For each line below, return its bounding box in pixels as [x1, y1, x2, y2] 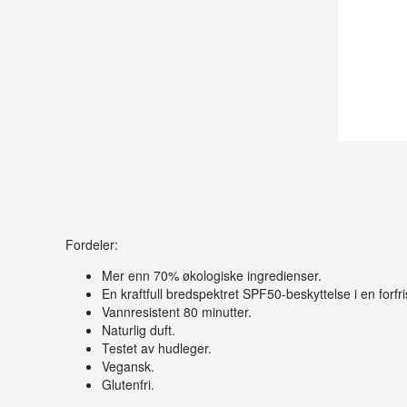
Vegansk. [102, 357, 154, 375]
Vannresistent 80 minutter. [102, 303, 252, 321]
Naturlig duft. [102, 321, 175, 339]
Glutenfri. [102, 375, 154, 393]
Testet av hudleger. [102, 339, 212, 357]
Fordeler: [65, 235, 118, 253]
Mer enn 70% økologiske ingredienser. [102, 266, 322, 284]
